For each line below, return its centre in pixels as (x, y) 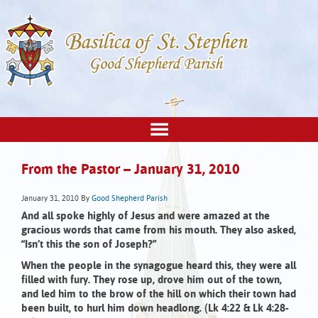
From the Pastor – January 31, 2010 (131, 170)
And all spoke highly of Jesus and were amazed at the (146, 216)
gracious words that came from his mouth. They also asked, (159, 231)
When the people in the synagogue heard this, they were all (159, 266)
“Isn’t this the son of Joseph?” (89, 245)
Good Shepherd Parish (130, 199)
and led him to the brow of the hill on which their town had (159, 295)
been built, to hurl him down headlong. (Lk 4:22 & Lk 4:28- (155, 309)
